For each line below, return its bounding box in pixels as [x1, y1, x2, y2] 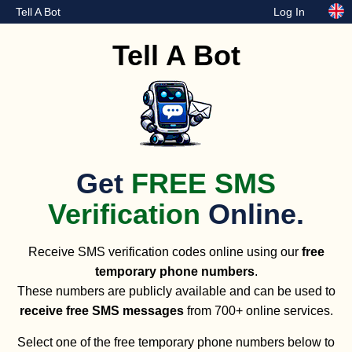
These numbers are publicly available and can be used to [16, 284, 335, 299]
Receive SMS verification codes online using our [27, 245, 302, 259]
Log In [273, 5, 305, 18]
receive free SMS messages [19, 304, 184, 318]
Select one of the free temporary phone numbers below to [17, 335, 335, 350]
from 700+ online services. [183, 304, 333, 318]
